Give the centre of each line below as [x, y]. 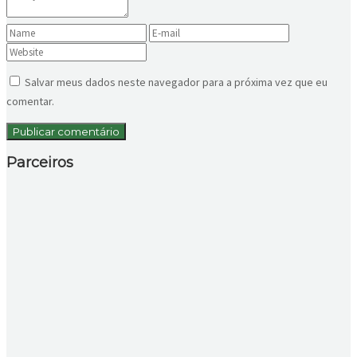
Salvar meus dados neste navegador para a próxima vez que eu [176, 82]
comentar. [30, 102]
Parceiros [40, 163]
